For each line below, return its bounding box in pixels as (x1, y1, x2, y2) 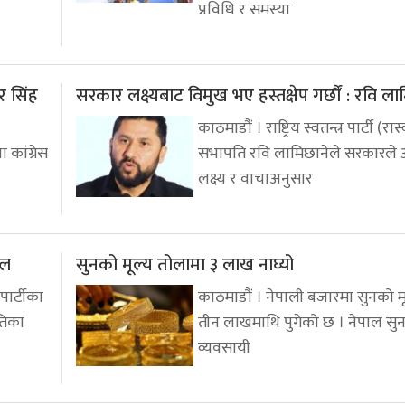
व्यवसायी (198, 334, 250, 362)
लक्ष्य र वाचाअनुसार (198, 165, 313, 193)
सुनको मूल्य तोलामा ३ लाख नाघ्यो (76, 249, 294, 280)
